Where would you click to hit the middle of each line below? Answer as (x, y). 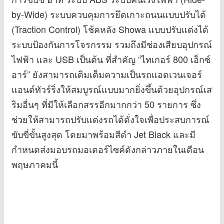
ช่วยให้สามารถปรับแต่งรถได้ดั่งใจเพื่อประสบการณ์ (110, 119)
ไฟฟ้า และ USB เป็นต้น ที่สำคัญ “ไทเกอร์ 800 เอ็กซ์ (111, 59)
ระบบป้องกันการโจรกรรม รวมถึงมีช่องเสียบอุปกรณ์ (112, 44)
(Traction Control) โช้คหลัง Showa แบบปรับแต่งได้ (110, 29)
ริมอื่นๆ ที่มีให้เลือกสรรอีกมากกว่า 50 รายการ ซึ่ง (106, 104)
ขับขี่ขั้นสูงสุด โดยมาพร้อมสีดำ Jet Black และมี (103, 134)
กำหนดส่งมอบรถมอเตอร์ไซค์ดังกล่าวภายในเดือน (108, 149)
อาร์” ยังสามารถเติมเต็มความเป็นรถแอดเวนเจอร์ (107, 74)
